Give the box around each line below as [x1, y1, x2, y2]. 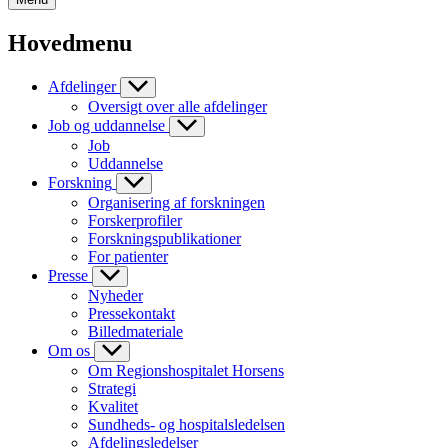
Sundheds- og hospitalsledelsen [88, 415, 285, 433]
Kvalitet [88, 397, 138, 415]
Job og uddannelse [48, 116, 165, 134]
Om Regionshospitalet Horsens [88, 361, 284, 379]
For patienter [88, 247, 168, 265]
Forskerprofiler [88, 211, 182, 229]
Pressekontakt [88, 304, 175, 322]
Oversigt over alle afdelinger [88, 97, 267, 115]
